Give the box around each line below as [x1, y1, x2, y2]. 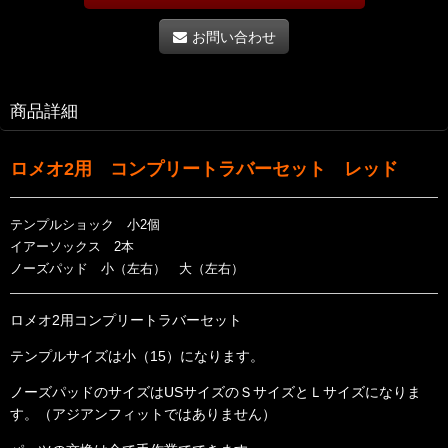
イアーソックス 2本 [10, 238, 134, 254]
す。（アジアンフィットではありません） [10, 406, 276, 423]
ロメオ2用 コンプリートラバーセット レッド [10, 158, 398, 179]
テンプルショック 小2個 [10, 216, 160, 232]
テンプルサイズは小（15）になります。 [10, 348, 264, 365]
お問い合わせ [191, 27, 276, 45]
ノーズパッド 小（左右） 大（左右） [10, 260, 244, 276]
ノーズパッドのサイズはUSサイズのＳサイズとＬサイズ [10, 384, 365, 401]
